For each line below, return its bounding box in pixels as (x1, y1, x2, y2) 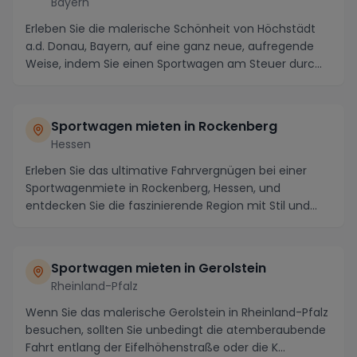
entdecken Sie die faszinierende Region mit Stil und (25, 198, 310, 214)
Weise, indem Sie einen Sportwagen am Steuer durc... (25, 56, 322, 72)
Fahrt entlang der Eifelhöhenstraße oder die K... (25, 339, 285, 355)
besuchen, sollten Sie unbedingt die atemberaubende (25, 322, 326, 338)
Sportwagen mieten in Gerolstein (51, 259, 266, 277)
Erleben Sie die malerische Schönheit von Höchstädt (25, 21, 316, 37)
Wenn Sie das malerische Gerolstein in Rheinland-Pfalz (25, 304, 328, 320)
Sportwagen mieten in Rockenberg (51, 117, 277, 135)
